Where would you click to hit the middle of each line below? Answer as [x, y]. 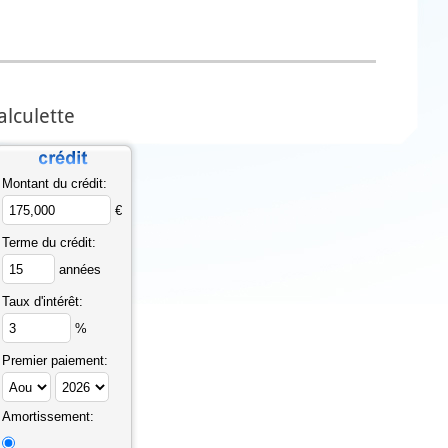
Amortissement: [48, 416]
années [78, 269]
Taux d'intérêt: [42, 301]
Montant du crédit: [54, 183]
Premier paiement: [55, 360]
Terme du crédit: [49, 242]
